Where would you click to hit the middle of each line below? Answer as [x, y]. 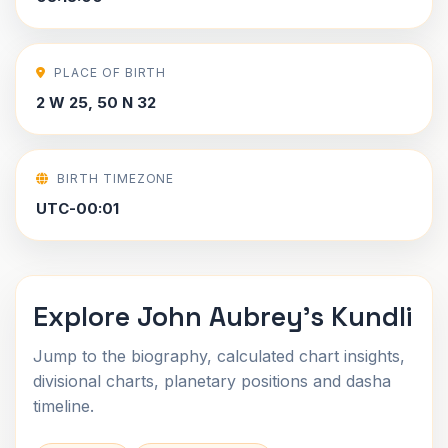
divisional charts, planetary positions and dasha [212, 381]
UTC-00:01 [77, 208]
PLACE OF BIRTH [110, 72]
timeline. [63, 406]
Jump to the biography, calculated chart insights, [219, 356]
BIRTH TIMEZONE [115, 178]
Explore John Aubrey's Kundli [222, 316]
